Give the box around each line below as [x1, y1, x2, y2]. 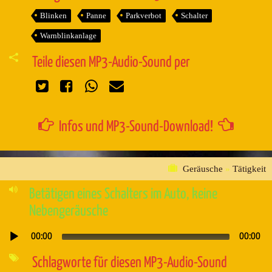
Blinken [39, 10, 67, 20]
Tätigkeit [233, 164, 266, 174]
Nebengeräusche [29, 204, 108, 219]
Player [1, 246, 25, 256]
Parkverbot [125, 10, 161, 20]
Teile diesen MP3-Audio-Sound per [32, 55, 190, 70]
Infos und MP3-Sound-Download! [54, 119, 218, 134]
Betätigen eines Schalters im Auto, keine [29, 187, 217, 202]
